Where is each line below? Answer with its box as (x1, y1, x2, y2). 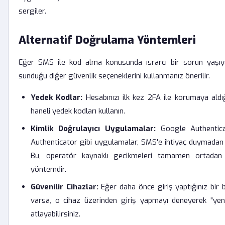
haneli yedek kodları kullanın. (31, 106, 125, 116)
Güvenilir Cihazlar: (31, 182, 98, 192)
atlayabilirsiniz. (31, 209, 80, 219)
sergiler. (19, 6, 46, 16)
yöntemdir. (31, 164, 66, 174)
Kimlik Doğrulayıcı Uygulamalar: (31, 124, 156, 134)
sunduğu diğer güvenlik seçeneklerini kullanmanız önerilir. (19, 71, 210, 81)
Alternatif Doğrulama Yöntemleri (19, 33, 196, 47)
